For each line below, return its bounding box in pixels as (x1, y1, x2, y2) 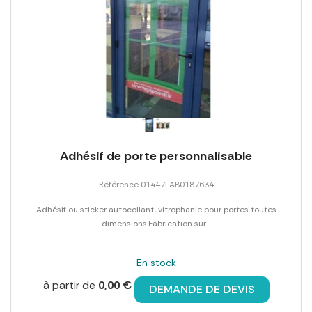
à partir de (42, 277, 98, 292)
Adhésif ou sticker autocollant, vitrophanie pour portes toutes (36, 203, 276, 215)
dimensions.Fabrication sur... (102, 217, 210, 229)
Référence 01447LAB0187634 (98, 178, 214, 190)
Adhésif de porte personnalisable (60, 147, 252, 164)
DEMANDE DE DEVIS (148, 281, 255, 297)
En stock (136, 256, 176, 269)
